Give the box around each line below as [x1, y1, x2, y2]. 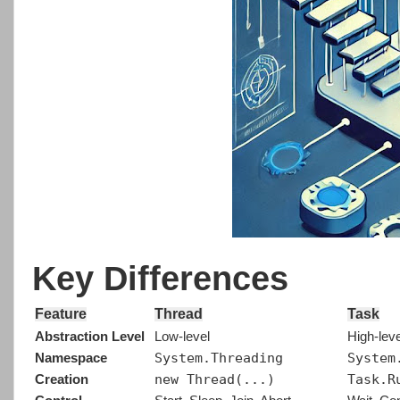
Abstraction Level [35, 329, 145, 345]
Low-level [154, 329, 210, 345]
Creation [35, 372, 88, 387]
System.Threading [154, 350, 283, 367]
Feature [35, 306, 87, 322]
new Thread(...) [154, 371, 275, 388]
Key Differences [32, 259, 288, 298]
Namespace [35, 351, 107, 366]
